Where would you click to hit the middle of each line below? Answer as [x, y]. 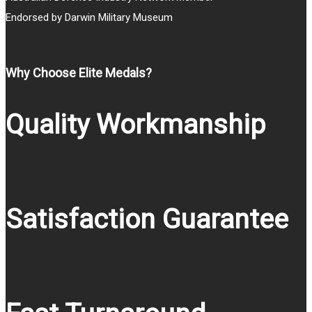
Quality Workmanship [135, 125]
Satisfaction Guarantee [147, 220]
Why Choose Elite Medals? [79, 73]
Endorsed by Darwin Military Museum [89, 17]
